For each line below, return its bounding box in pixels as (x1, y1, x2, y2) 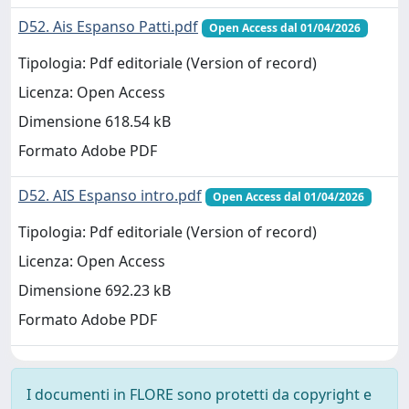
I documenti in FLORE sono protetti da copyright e (26, 384, 372, 404)
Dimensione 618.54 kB (18, 111, 171, 132)
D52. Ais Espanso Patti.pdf (18, 16, 198, 37)
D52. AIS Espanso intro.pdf (18, 185, 202, 205)
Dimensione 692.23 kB (18, 280, 171, 301)
